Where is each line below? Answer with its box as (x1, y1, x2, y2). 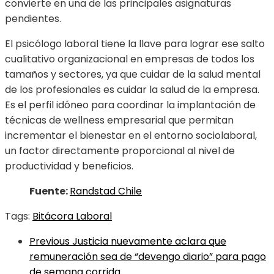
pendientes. (5, 12, 61, 26)
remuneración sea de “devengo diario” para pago (29, 250, 266, 264)
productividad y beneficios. (5, 159, 133, 174)
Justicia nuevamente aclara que (72, 234, 226, 249)
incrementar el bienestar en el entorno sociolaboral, (5, 128, 257, 143)
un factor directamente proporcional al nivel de (5, 144, 235, 158)
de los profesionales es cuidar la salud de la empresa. (5, 83, 259, 97)
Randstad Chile (70, 184, 142, 199)
